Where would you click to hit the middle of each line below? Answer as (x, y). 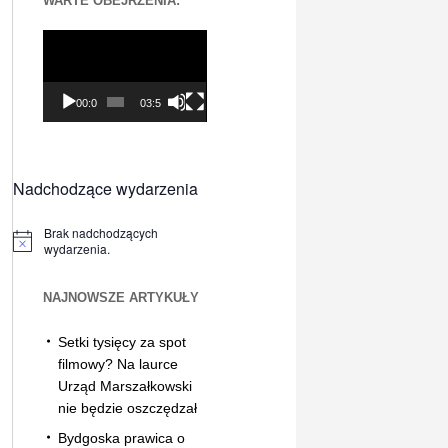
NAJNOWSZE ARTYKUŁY (120, 297)
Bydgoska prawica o (121, 437)
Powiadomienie (54, 247)
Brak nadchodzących (100, 232)
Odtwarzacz (81, 39)
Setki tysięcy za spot (121, 341)
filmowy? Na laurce (117, 363)
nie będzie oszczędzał (127, 407)
